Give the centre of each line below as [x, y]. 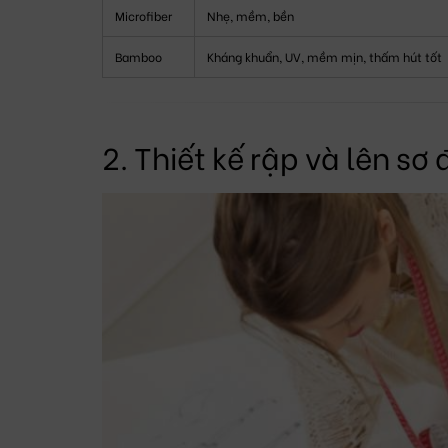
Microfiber [143, 15]
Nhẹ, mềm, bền [250, 15]
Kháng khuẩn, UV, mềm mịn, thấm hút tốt [324, 56]
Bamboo [138, 56]
